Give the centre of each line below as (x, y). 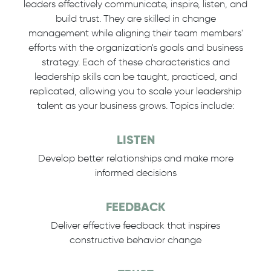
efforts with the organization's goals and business (135, 47)
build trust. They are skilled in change (135, 18)
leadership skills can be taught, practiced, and (135, 77)
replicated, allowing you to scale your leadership (135, 91)
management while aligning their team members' (135, 33)
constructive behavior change (135, 240)
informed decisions (135, 173)
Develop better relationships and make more (135, 158)
